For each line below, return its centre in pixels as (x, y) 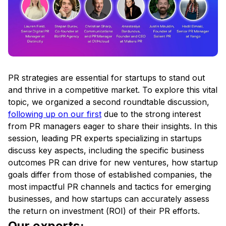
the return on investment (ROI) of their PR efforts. (104, 211)
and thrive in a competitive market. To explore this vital (113, 90)
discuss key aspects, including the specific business (106, 151)
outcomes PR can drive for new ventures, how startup (113, 163)
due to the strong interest (151, 114)
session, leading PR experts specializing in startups (105, 138)
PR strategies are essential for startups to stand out (106, 78)
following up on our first (55, 114)
